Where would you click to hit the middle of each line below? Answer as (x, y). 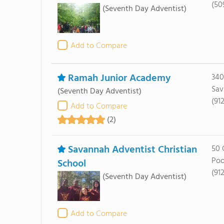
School (71, 164)
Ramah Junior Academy (119, 78)
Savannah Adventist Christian (132, 150)
